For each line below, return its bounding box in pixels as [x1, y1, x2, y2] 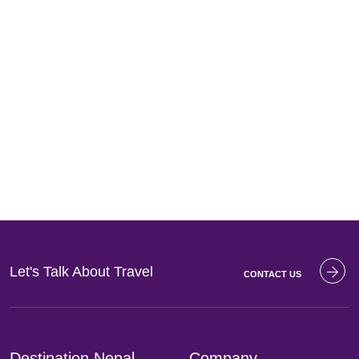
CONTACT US [244, 269, 301, 279]
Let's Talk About [10, 264, 114, 280]
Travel [114, 264, 153, 280]
